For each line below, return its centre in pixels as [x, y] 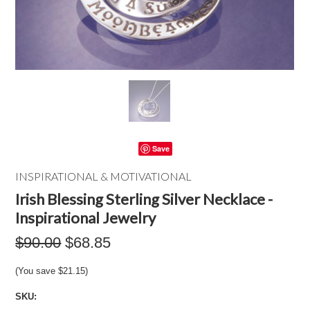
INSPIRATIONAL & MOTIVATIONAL [104, 176]
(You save [37, 271]
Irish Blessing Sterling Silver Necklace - [144, 199]
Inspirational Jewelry [86, 218]
